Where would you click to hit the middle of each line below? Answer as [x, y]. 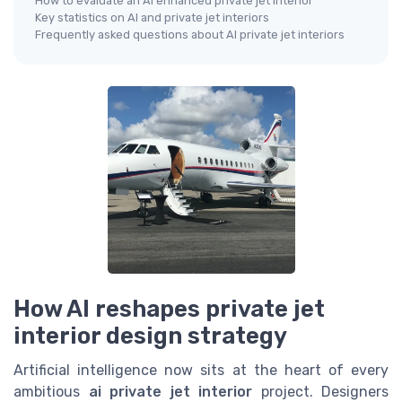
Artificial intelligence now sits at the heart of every [201, 370]
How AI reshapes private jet [169, 308]
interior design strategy [150, 335]
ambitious [51, 391]
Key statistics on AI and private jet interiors [152, 17]
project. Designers [320, 391]
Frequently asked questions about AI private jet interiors [190, 34]
